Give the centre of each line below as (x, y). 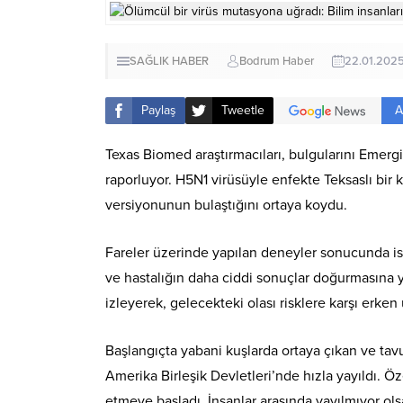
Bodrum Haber (277, 61)
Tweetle (243, 111)
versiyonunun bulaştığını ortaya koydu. (226, 205)
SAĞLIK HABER (169, 61)
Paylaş (159, 111)
